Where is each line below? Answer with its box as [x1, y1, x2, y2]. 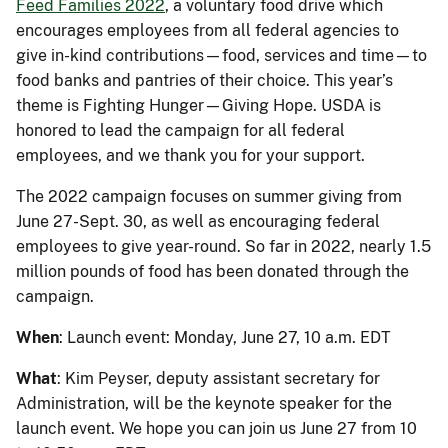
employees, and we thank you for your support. [16, 145, 369, 165]
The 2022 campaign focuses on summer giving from [16, 186, 402, 206]
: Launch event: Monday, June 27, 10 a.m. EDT [59, 327, 391, 347]
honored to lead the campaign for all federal [16, 120, 345, 140]
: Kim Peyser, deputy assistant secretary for [57, 368, 380, 388]
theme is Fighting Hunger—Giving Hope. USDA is [16, 95, 381, 115]
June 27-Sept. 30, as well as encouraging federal [16, 211, 380, 231]
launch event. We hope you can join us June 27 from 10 [16, 418, 417, 438]
